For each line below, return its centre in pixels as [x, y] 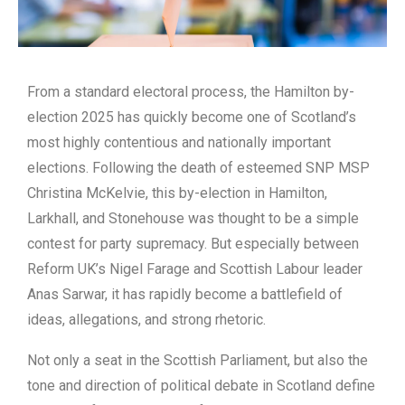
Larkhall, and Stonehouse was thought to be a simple [193, 219]
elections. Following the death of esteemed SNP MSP [198, 168]
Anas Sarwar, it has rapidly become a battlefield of [185, 295]
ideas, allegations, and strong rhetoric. [146, 320]
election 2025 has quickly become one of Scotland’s [192, 118]
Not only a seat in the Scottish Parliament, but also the [198, 361]
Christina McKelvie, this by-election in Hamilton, [177, 193]
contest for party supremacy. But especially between [193, 244]
